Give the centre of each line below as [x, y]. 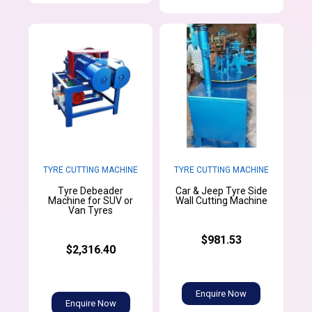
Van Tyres [91, 210]
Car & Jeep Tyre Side [221, 190]
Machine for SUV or [91, 200]
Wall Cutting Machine [221, 200]
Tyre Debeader [91, 190]
